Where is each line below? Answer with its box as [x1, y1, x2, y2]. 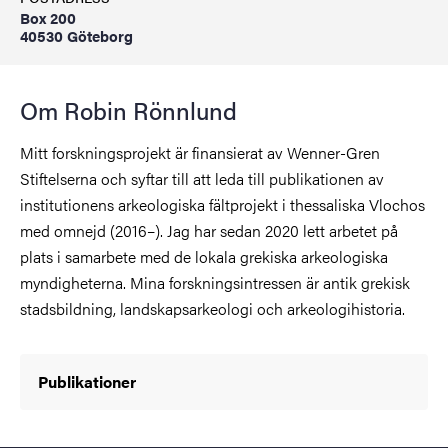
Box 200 [20, 7, 76, 28]
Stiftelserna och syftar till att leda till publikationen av [20, 167, 384, 190]
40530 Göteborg [20, 25, 133, 46]
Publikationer [38, 370, 136, 393]
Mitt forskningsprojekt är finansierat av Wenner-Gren [20, 141, 380, 164]
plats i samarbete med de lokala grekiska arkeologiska [20, 245, 388, 268]
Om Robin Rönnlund [20, 93, 237, 127]
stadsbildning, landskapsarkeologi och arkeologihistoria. [20, 297, 405, 320]
